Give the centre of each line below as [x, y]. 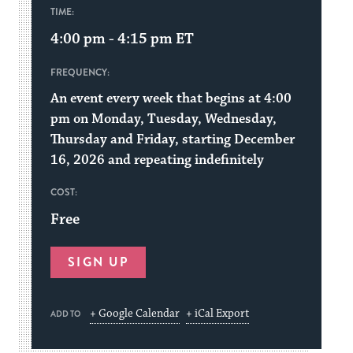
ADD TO [66, 314]
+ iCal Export [218, 313]
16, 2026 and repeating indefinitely [158, 160]
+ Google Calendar [135, 313]
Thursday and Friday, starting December [173, 139]
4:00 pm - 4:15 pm [112, 38]
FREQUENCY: [80, 72]
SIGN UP [98, 262]
